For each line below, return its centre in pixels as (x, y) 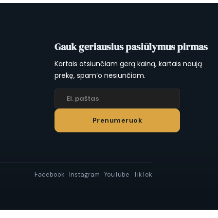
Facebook (50, 174)
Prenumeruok (117, 120)
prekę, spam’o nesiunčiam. (100, 75)
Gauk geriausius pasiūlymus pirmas (131, 46)
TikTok (143, 174)
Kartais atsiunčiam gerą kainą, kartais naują (128, 64)
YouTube (117, 174)
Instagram (85, 174)
